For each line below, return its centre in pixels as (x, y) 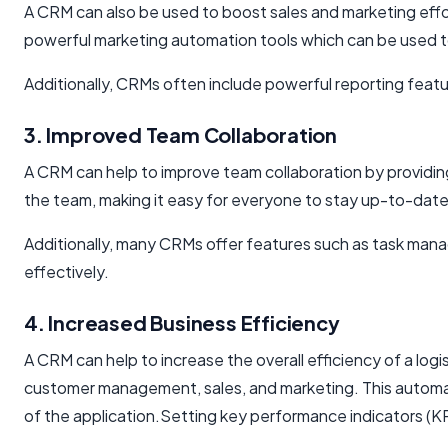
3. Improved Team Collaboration (180, 135)
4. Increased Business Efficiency (182, 323)
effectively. (66, 272)
